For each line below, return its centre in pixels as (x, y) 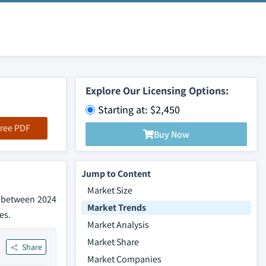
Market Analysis (118, 225)
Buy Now (172, 134)
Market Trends (117, 208)
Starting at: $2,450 (139, 110)
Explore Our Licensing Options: (157, 91)
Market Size (110, 190)
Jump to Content (116, 174)
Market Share (113, 242)
